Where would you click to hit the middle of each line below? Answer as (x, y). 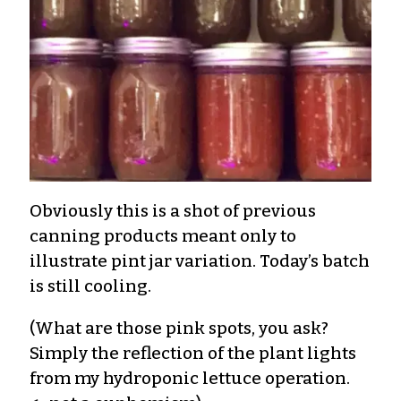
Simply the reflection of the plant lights (193, 353)
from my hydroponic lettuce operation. (190, 378)
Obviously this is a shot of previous (173, 210)
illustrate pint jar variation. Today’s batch (200, 260)
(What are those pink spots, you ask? (179, 328)
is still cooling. (90, 286)
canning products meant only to (163, 235)
